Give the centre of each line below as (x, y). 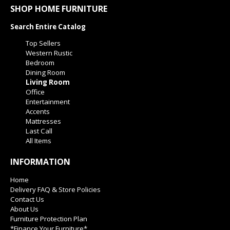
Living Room (48, 82)
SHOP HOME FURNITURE (59, 8)
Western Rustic (49, 53)
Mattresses (43, 121)
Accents (38, 111)
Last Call (39, 131)
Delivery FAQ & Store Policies (55, 189)
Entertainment (48, 101)
